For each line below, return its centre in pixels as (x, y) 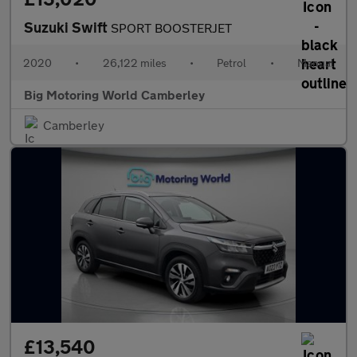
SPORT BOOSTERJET (171, 27)
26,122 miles (134, 63)
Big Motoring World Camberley (114, 94)
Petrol (232, 63)
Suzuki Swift (67, 27)
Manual (315, 63)
